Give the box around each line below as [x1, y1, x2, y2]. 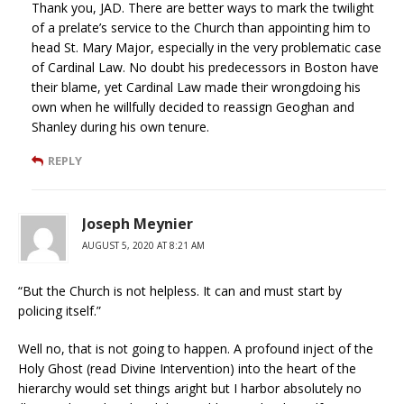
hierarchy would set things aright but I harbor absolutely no [18, 380, 362, 398]
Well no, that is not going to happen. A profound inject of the [18, 340, 373, 358]
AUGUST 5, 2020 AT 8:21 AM [82, 239, 205, 252]
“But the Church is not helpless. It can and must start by [18, 282, 342, 300]
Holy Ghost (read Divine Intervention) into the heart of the [18, 360, 356, 378]
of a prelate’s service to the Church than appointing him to [32, 19, 371, 37]
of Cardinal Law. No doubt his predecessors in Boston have [32, 59, 379, 77]
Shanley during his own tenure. [32, 118, 209, 136]
